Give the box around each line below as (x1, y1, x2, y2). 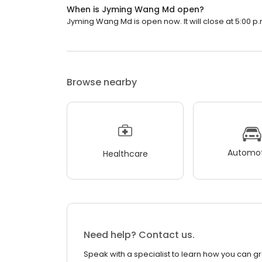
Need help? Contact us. (84, 228, 195, 242)
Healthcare (102, 147, 148, 160)
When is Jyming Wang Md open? (67, 4, 204, 16)
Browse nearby (67, 75, 137, 89)
